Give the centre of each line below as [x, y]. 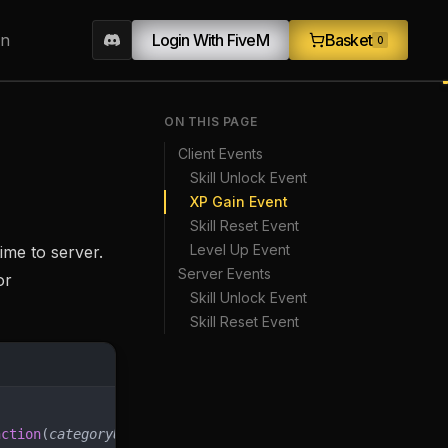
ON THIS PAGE [211, 121]
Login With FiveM [210, 40]
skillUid [185, 434]
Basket [348, 40]
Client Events [220, 153]
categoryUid [93, 434]
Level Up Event [240, 249]
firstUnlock [277, 434]
